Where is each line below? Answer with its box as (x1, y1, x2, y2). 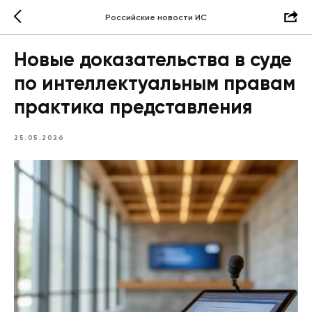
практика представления (14, 98, 252, 118)
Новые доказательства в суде (14, 51, 292, 70)
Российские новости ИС (105, 14, 207, 22)
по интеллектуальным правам (14, 75, 295, 94)
